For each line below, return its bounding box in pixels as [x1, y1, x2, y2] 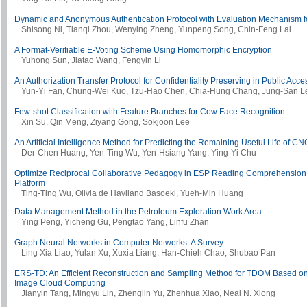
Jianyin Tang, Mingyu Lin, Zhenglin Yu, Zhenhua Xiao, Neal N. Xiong [21, 288, 275, 299]
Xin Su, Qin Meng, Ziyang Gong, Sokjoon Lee [21, 117, 190, 127]
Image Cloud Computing [14, 278, 106, 288]
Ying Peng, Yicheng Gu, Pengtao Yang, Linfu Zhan [21, 217, 209, 228]
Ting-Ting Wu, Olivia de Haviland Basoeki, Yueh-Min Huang [21, 188, 243, 199]
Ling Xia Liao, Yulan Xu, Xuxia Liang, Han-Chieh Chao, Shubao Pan [21, 248, 275, 258]
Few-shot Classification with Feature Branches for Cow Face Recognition [14, 107, 285, 117]
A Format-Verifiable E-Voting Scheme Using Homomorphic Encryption [14, 45, 272, 56]
